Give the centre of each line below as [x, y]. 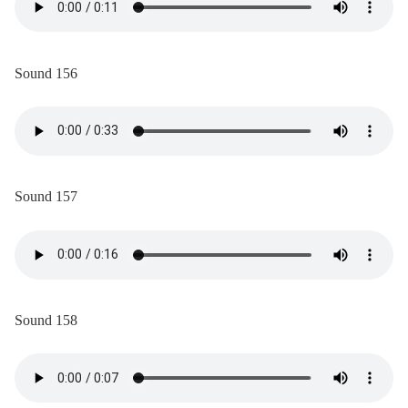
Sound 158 [46, 321]
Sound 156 [46, 73]
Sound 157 [46, 197]
